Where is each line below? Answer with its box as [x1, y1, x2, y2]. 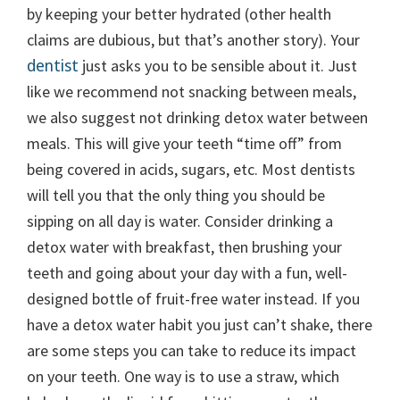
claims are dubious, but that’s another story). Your [27, 29, 360, 50]
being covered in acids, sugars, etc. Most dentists [27, 159, 355, 179]
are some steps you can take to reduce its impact [27, 340, 356, 361]
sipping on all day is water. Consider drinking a [27, 211, 333, 231]
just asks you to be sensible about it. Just [79, 55, 357, 76]
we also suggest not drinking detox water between [27, 107, 368, 128]
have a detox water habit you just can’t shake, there [27, 314, 372, 335]
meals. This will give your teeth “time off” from [27, 133, 342, 154]
